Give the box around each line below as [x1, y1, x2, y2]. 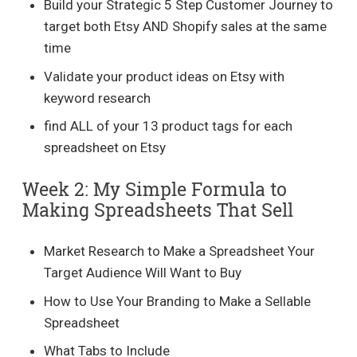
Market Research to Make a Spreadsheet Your [44, 243, 316, 259]
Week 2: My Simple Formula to [22, 176, 287, 201]
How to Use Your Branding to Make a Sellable [44, 292, 312, 309]
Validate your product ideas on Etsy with [44, 68, 285, 84]
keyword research [44, 89, 151, 106]
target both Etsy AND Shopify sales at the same [44, 18, 328, 34]
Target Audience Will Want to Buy [44, 265, 242, 280]
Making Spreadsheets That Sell [22, 197, 293, 222]
